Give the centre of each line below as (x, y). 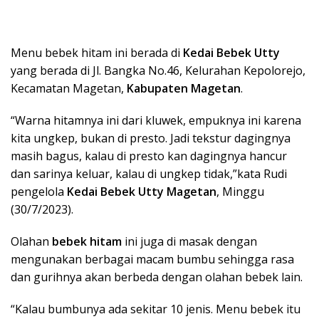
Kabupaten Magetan (184, 88)
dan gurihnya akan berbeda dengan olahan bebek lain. (157, 277)
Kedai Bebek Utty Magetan (142, 191)
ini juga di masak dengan (189, 241)
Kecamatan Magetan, (69, 88)
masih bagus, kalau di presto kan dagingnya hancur (149, 156)
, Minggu (240, 191)
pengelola (39, 191)
